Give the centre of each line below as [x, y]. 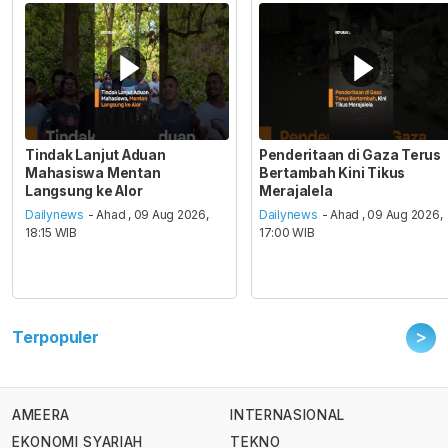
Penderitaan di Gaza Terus [349, 154]
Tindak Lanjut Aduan [95, 154]
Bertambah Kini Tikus [332, 172]
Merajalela [295, 190]
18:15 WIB [51, 233]
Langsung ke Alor [84, 190]
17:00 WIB [286, 233]
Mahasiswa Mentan [93, 172]
